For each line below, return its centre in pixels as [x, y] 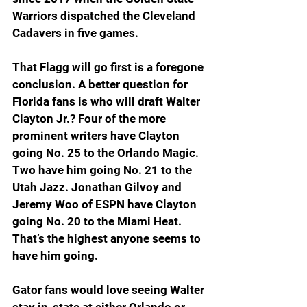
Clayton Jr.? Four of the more [90, 119]
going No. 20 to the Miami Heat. [98, 222]
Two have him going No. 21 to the [103, 170]
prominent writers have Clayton [97, 136]
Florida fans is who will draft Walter [108, 102]
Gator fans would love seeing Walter [110, 290]
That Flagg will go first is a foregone [109, 67]
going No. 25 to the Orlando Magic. [107, 153]
